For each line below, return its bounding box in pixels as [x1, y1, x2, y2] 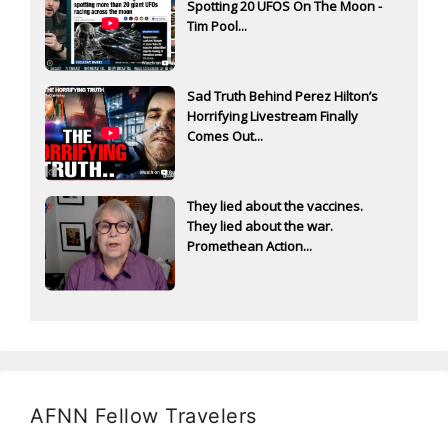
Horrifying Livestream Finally [187, 106, 358, 125]
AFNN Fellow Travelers [30, 403, 257, 428]
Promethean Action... [187, 236, 312, 255]
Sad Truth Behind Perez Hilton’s [187, 86, 378, 105]
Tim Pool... [187, 16, 247, 35]
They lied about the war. [187, 216, 333, 235]
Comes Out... [187, 126, 263, 145]
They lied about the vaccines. [187, 196, 363, 215]
